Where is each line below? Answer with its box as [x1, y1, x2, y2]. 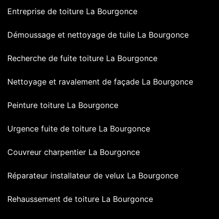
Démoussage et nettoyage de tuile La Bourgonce [7, 30, 189, 40]
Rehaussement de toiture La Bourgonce [7, 194, 153, 204]
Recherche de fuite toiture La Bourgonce [7, 53, 157, 64]
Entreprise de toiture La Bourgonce [7, 6, 137, 17]
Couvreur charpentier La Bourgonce [7, 147, 140, 157]
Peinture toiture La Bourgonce [7, 100, 118, 110]
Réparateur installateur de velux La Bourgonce [7, 171, 178, 181]
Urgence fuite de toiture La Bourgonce [7, 124, 150, 134]
